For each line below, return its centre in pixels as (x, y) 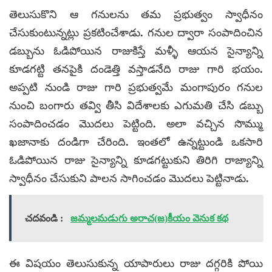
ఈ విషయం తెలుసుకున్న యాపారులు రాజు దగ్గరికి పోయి (136, 263)
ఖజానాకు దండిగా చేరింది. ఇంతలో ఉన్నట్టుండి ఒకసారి (136, 142)
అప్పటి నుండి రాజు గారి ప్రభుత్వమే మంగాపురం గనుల (136, 87)
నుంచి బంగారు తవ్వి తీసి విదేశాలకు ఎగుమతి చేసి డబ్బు (136, 105)
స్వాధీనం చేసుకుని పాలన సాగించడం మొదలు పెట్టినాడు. (129, 178)
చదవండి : (44, 218)
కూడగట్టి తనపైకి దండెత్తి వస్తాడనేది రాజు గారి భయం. (136, 69)
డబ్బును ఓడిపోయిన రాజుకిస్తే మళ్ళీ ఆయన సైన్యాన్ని (136, 51)
